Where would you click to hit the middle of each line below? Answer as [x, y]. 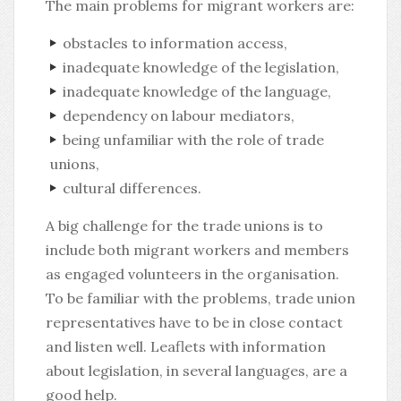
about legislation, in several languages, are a [196, 371]
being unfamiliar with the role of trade [193, 140]
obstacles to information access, [175, 43]
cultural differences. [132, 188]
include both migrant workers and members [197, 250]
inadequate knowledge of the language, [196, 91]
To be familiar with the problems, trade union [200, 298]
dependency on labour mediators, [178, 115]
